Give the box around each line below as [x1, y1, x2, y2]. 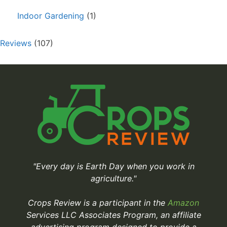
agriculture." [91, 173, 136, 183]
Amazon [168, 198, 199, 208]
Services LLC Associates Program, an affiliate [26, 210, 201, 220]
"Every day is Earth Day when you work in [32, 161, 195, 171]
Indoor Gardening [17, 11, 84, 21]
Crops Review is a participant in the [28, 198, 168, 208]
